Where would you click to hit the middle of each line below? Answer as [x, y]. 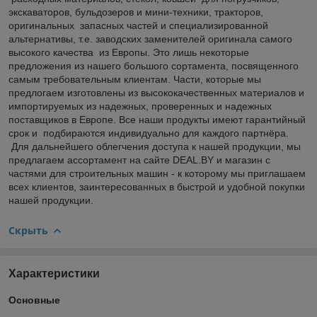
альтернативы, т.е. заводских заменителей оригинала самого [150, 39]
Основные [34, 300]
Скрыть [28, 230]
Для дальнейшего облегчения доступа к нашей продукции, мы [155, 146]
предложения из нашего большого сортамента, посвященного [154, 65]
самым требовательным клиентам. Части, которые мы [135, 79]
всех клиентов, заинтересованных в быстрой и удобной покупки [157, 186]
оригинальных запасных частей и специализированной [138, 25]
